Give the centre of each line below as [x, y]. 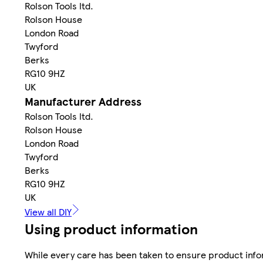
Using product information [111, 229]
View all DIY [48, 212]
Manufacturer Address [83, 102]
